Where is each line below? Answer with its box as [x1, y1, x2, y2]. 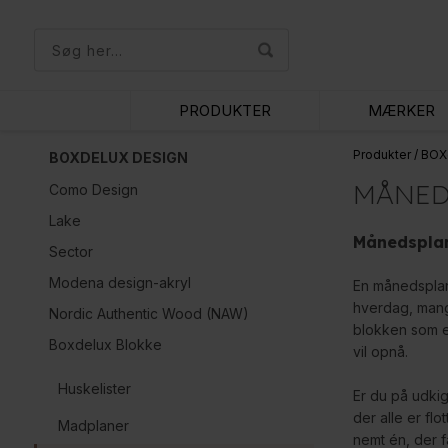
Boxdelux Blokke [48, 336, 162, 353]
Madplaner [57, 417, 129, 434]
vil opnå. [352, 343, 412, 360]
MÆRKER [368, 101, 436, 120]
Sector [48, 243, 93, 260]
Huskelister [57, 380, 131, 397]
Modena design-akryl [48, 274, 191, 291]
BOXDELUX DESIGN [48, 149, 188, 166]
